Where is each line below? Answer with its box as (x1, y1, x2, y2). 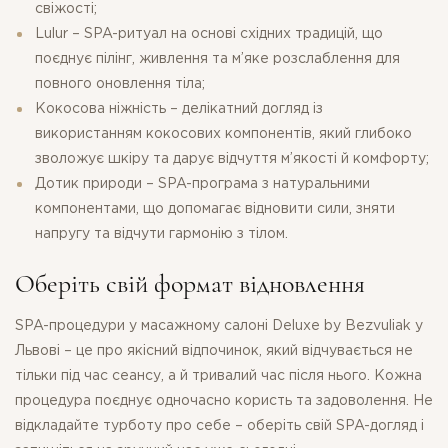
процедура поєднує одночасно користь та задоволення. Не (15, 394, 433, 407)
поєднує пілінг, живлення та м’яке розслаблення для (35, 53, 400, 66)
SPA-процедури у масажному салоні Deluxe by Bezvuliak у (15, 319, 423, 332)
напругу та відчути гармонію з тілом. (35, 228, 288, 241)
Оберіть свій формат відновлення (15, 267, 365, 299)
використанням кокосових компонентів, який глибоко (35, 128, 412, 141)
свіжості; (35, 3, 97, 16)
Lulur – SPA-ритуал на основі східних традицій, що (35, 28, 383, 41)
